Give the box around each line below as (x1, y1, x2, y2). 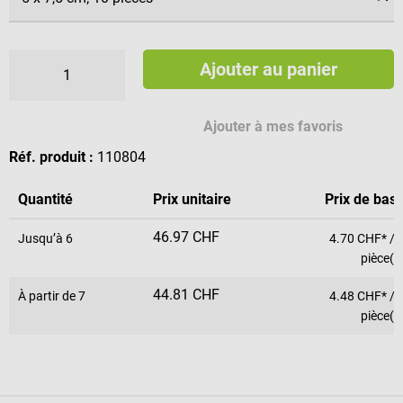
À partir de (18, 288, 78, 303)
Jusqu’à (18, 230, 66, 246)
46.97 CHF (153, 228, 219, 246)
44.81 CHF (153, 285, 219, 303)
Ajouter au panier (200, 58, 338, 80)
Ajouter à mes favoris (203, 117, 344, 135)
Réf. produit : (9, 148, 97, 166)
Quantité (18, 190, 73, 208)
